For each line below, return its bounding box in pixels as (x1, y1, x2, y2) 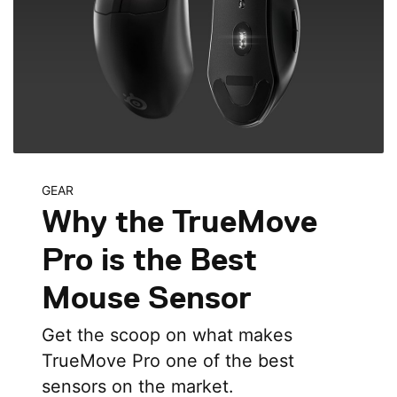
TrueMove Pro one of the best (41, 350, 294, 371)
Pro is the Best (41, 240, 257, 277)
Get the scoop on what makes (41, 324, 292, 346)
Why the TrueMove (41, 202, 317, 239)
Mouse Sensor (41, 278, 252, 315)
